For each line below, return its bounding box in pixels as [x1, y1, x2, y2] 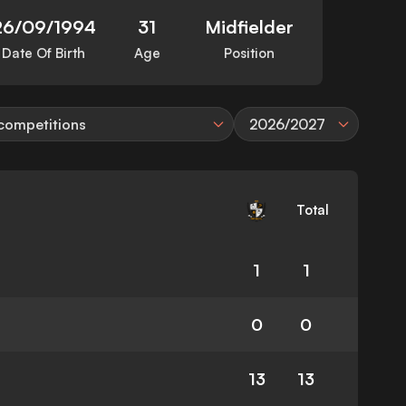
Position [224, 44, 275, 63]
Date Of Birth [2, 44, 86, 63]
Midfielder [205, 15, 295, 39]
